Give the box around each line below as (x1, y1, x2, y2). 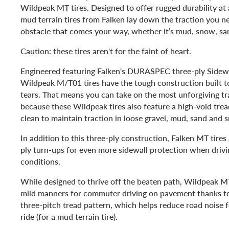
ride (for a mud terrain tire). (20, 210, 118, 222)
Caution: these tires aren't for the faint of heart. (20, 44, 191, 57)
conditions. (20, 155, 60, 167)
